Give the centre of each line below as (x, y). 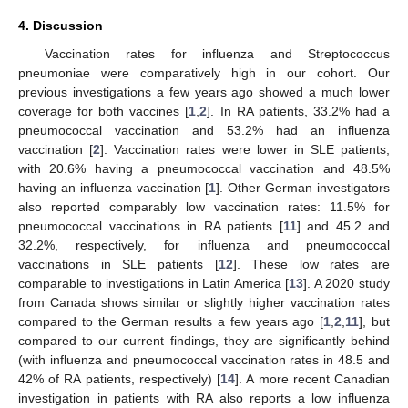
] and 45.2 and (343, 226)
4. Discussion (61, 26)
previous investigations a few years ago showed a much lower (204, 92)
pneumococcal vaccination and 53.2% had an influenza (204, 131)
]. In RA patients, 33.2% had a (299, 112)
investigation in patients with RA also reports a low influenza (204, 398)
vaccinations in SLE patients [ (118, 265)
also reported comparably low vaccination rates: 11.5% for (204, 207)
